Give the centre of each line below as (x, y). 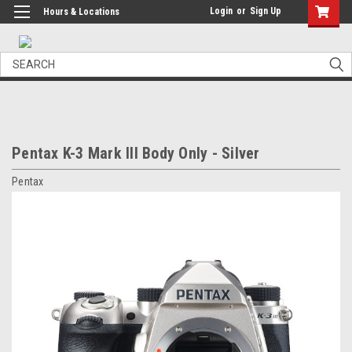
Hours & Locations (81, 12)
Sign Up (266, 11)
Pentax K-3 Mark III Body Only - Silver (136, 153)
